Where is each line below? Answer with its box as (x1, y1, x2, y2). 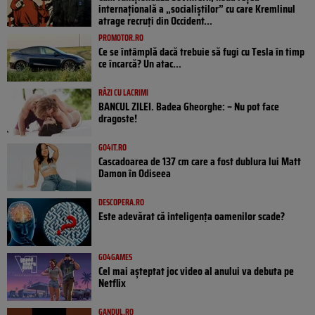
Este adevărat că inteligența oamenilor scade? (98, 207, 285, 226)
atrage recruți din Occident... (98, 12, 212, 30)
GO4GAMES (98, 250, 132, 264)
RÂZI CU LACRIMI (98, 86, 148, 100)
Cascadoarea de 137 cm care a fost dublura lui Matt (98, 153, 301, 171)
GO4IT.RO (98, 141, 127, 155)
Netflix (98, 274, 126, 292)
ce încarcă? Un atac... (98, 55, 181, 73)
